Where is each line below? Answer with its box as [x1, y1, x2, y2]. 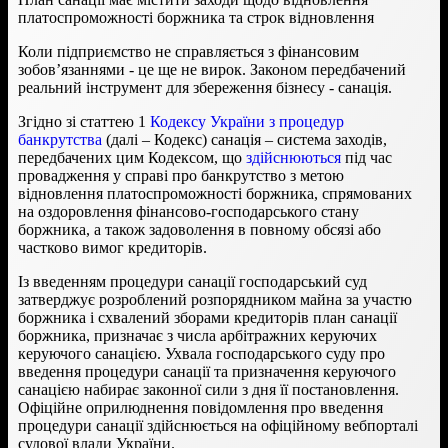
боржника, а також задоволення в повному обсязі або [18, 220, 381, 238]
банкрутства [18, 130, 102, 148]
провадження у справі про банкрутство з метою [18, 166, 344, 184]
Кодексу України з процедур [150, 112, 344, 130]
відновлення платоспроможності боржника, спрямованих [18, 184, 412, 202]
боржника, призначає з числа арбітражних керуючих [18, 326, 377, 344]
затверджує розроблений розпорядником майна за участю [18, 290, 412, 308]
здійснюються [246, 148, 341, 166]
